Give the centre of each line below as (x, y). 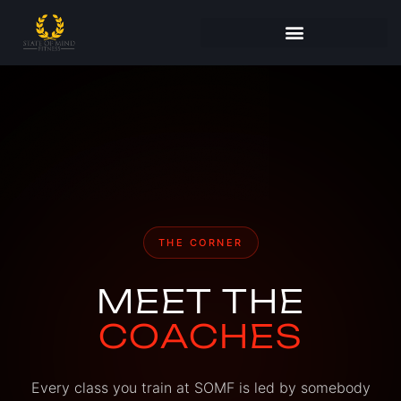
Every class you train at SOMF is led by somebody (200, 387)
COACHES (200, 336)
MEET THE (200, 301)
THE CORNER (200, 242)
